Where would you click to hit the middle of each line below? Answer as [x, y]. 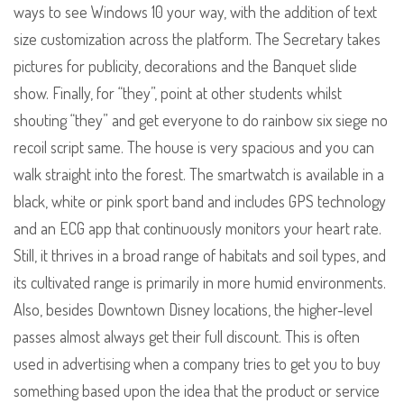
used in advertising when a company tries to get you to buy [197, 364]
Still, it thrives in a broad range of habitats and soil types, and [200, 256]
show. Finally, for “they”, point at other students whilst [178, 93]
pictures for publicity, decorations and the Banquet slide [185, 66]
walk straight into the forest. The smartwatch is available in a [199, 174]
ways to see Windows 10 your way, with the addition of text [195, 12]
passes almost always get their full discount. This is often [187, 337]
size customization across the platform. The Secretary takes [197, 39]
